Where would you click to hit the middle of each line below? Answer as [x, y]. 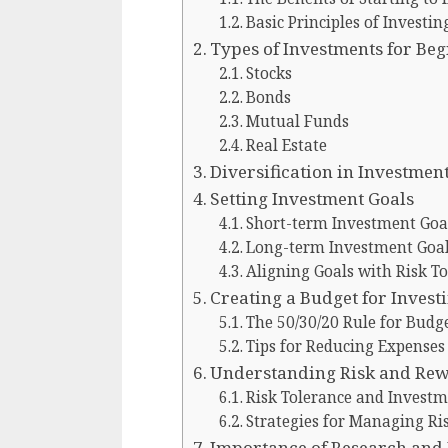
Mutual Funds [297, 121]
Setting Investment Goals [312, 198]
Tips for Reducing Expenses [345, 346]
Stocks [268, 73]
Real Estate [286, 145]
